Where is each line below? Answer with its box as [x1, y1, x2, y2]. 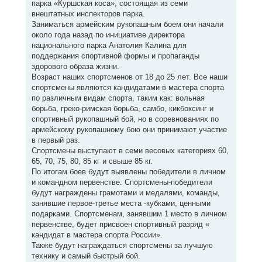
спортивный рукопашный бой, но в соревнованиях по [31, 115, 219, 124]
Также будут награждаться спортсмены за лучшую [31, 241, 213, 250]
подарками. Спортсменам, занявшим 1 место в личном [31, 209, 227, 219]
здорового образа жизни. [31, 62, 119, 71]
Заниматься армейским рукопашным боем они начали [31, 20, 223, 29]
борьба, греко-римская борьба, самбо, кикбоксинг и [31, 104, 213, 113]
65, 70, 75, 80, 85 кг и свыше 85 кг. [31, 157, 153, 166]
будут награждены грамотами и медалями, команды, [31, 188, 220, 198]
